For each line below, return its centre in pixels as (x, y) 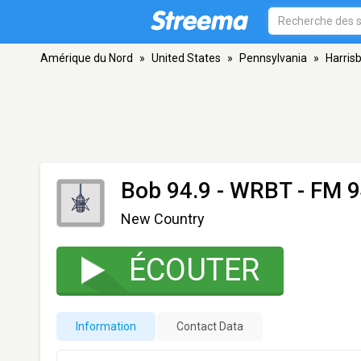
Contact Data (210, 326)
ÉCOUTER (194, 270)
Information (106, 326)
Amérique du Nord (87, 58)
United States (186, 58)
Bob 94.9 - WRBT (206, 191)
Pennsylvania (273, 58)
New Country (163, 219)
